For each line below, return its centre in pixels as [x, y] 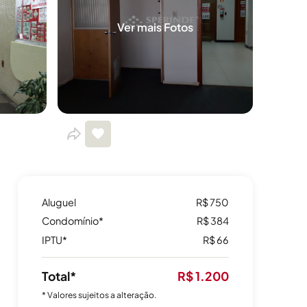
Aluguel [59, 202]
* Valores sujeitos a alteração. [99, 295]
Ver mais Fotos [156, 27]
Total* [59, 276]
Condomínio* [72, 221]
